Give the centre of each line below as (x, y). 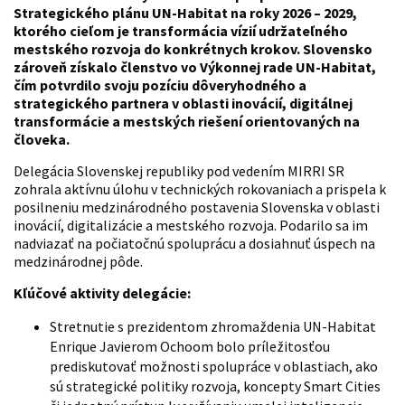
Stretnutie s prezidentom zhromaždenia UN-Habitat (213, 326)
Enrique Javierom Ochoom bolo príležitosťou (190, 346)
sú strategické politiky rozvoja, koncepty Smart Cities (215, 386)
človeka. (42, 139)
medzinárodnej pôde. (78, 261)
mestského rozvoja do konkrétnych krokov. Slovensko (193, 49)
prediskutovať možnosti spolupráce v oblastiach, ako (214, 366)
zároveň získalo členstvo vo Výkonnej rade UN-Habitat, (195, 67)
